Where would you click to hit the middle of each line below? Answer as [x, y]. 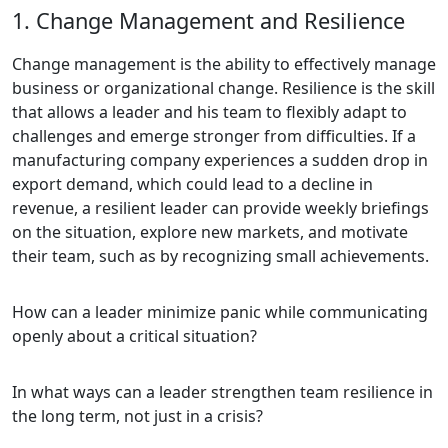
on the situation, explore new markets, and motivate [210, 231]
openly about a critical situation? [134, 335]
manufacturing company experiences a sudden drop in [220, 159]
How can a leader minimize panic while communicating [220, 311]
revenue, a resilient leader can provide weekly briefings [220, 207]
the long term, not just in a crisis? [137, 415]
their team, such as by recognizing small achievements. [220, 255]
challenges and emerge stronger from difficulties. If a [214, 135]
